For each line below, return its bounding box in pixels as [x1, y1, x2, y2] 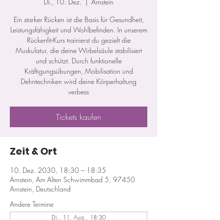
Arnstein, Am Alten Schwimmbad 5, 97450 [10, 175, 135, 184]
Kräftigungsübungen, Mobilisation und [24, 66, 133, 76]
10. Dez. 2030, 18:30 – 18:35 [10, 165, 106, 175]
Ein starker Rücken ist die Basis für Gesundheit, [13, 15, 144, 24]
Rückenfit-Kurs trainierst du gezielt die [27, 35, 131, 45]
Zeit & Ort [10, 144, 57, 158]
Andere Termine [10, 199, 54, 209]
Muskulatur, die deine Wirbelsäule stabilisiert [15, 46, 142, 55]
